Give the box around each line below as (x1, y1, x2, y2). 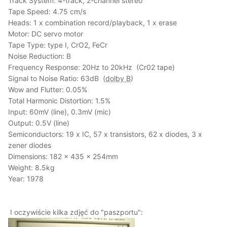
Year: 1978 (8, 174, 44, 183)
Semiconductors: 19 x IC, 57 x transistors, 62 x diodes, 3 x (8, 129, 202, 138)
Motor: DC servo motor (8, 29, 83, 38)
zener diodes (8, 140, 51, 149)
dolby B (105, 73, 131, 83)
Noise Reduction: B (8, 51, 71, 60)
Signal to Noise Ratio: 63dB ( (8, 73, 105, 83)
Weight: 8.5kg (8, 163, 55, 172)
